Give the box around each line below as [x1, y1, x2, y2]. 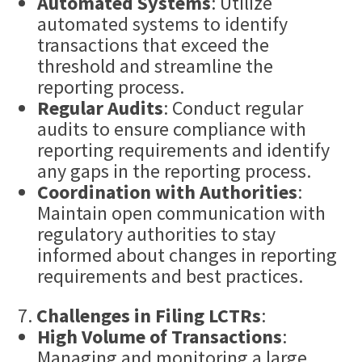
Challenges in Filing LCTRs [36, 303, 262, 329]
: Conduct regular [163, 95, 304, 121]
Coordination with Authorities [37, 179, 298, 205]
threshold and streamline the [37, 53, 274, 79]
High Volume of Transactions [37, 324, 283, 350]
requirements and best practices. [37, 263, 304, 289]
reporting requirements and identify [37, 137, 330, 163]
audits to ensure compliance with [37, 116, 307, 142]
